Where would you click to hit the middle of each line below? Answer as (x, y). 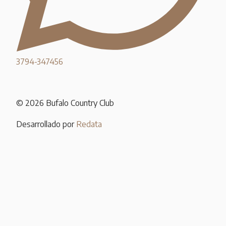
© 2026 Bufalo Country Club (65, 103)
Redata (89, 124)
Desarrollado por (46, 124)
